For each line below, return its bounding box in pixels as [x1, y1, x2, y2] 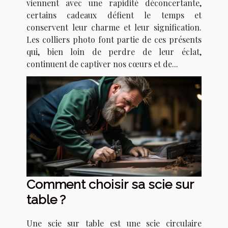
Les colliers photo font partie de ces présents [26, 34, 202, 45]
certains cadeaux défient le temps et [26, 10, 202, 21]
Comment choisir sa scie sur [26, 176, 194, 192]
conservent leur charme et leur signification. [26, 22, 202, 33]
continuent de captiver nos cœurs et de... [26, 59, 178, 70]
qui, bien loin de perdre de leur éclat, [26, 46, 202, 58]
